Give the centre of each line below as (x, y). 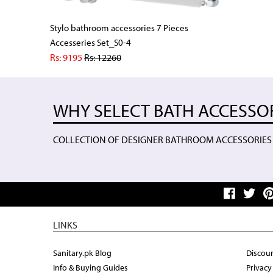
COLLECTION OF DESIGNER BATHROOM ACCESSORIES (162, 140)
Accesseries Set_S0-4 (90, 43)
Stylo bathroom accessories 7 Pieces (119, 28)
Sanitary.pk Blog (82, 253)
